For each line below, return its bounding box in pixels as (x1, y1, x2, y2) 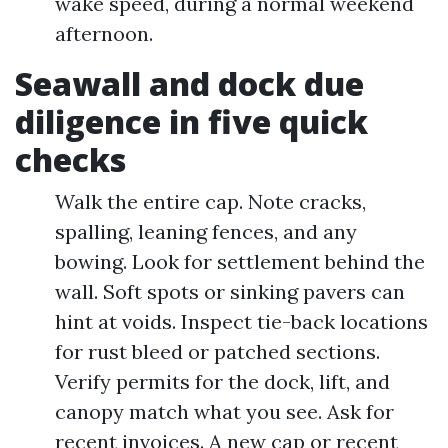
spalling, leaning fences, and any (55, 219, 357, 244)
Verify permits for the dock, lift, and (55, 369, 390, 394)
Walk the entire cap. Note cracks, (55, 189, 366, 214)
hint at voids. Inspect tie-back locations (55, 309, 428, 334)
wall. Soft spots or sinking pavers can (55, 279, 405, 304)
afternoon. (55, 21, 153, 46)
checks (15, 138, 126, 181)
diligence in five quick (15, 100, 368, 143)
